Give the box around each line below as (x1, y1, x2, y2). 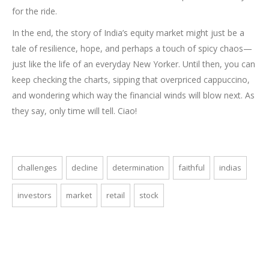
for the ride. (12, 5, 57, 17)
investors (17, 189, 52, 201)
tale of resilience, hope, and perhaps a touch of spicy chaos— (12, 42, 252, 54)
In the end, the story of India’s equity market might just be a (12, 26, 244, 38)
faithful (178, 162, 205, 173)
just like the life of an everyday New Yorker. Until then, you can (12, 58, 255, 70)
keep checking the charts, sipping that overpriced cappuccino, (12, 73, 250, 85)
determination (112, 162, 164, 173)
